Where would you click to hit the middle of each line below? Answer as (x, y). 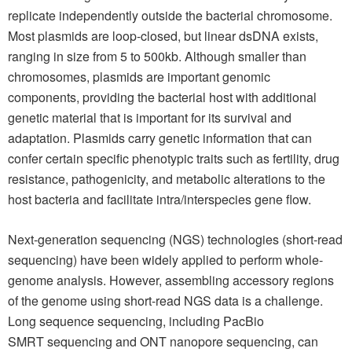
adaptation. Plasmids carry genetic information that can (160, 138)
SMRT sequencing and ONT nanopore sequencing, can (163, 341)
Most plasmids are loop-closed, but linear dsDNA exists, (163, 36)
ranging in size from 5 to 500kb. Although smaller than (157, 56)
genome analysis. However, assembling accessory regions (171, 280)
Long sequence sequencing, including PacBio (136, 321)
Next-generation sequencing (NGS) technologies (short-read (175, 239)
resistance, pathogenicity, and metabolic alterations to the (167, 179)
